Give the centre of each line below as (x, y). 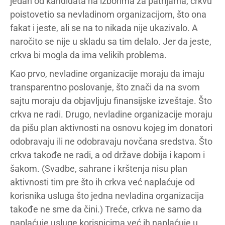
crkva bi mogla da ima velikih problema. (88, 55)
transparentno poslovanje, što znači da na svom (105, 87)
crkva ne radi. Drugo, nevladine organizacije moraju (111, 114)
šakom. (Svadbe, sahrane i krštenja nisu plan (99, 168)
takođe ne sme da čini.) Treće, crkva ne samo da (106, 209)
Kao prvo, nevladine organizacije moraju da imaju (107, 73)
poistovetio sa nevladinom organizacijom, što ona (108, 14)
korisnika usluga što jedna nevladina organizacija (107, 195)
